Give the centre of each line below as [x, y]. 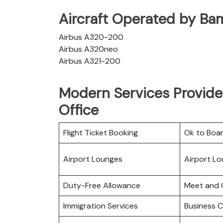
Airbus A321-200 [90, 61]
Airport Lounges [93, 159]
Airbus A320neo [88, 49]
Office [79, 110]
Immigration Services [101, 206]
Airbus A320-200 [91, 37]
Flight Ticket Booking [101, 132]
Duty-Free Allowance [102, 185]
